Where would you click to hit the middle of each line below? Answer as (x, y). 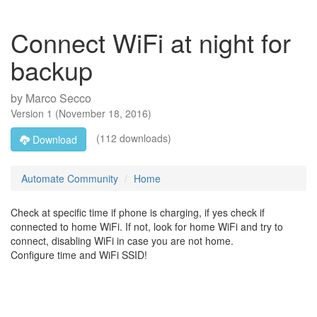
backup (52, 70)
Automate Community (70, 178)
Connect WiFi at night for (151, 42)
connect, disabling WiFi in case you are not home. (122, 241)
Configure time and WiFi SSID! (79, 255)
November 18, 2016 (103, 113)
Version (29, 113)
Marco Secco (58, 98)
